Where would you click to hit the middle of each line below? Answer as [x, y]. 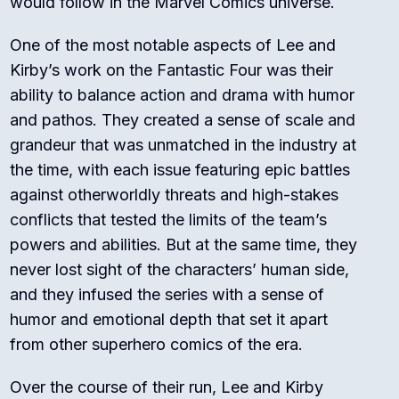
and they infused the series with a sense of [167, 295]
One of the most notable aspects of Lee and [173, 45]
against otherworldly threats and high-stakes [175, 195]
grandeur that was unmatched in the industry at [183, 145]
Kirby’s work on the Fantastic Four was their [172, 70]
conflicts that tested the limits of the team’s [169, 220]
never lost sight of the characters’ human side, [180, 270]
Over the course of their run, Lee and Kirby [167, 387]
